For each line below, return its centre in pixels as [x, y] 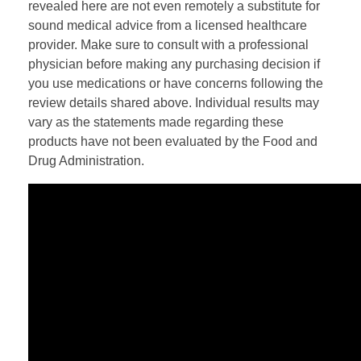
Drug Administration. [86, 160]
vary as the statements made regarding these [156, 122]
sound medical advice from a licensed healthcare [168, 25]
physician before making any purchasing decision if [174, 64]
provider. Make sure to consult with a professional [168, 44]
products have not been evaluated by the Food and [173, 141]
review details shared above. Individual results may [174, 102]
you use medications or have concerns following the [176, 83]
